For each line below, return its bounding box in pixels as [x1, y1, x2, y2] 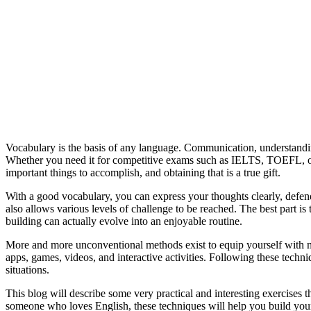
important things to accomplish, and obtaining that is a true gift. [6, 166, 280, 178]
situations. [6, 263, 49, 276]
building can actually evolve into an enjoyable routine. [6, 215, 242, 227]
